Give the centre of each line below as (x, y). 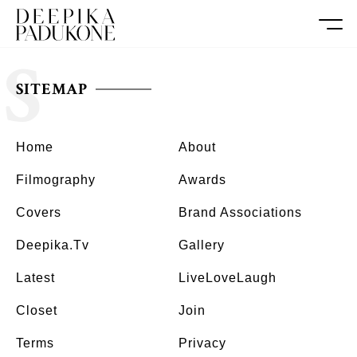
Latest (35, 278)
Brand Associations (240, 212)
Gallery (202, 245)
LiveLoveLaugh (228, 278)
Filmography (56, 180)
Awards (202, 180)
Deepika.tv (53, 245)
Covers (39, 212)
